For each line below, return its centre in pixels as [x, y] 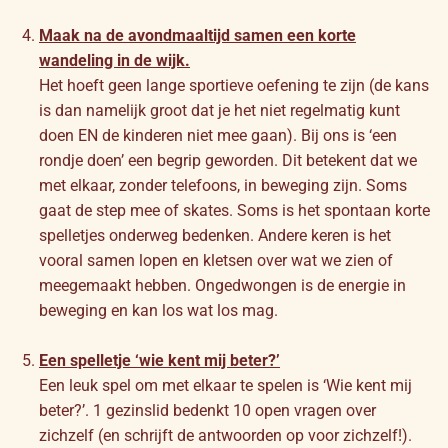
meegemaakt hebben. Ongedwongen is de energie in [222, 285]
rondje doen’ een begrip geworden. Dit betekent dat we [228, 160]
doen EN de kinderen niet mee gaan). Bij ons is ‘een [218, 135]
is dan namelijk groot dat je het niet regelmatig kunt [219, 110]
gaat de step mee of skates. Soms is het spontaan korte [234, 210]
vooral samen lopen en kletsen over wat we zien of [216, 260]
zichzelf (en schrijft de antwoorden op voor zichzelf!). [225, 435]
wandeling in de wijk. [114, 60]
